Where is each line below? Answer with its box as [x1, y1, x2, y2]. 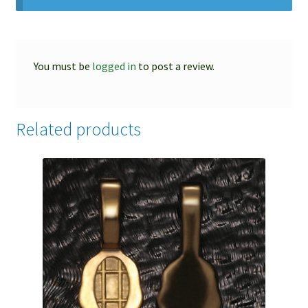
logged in [91, 58, 136, 73]
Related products [15, 118, 141, 141]
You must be [33, 58, 92, 73]
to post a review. [135, 58, 214, 73]
